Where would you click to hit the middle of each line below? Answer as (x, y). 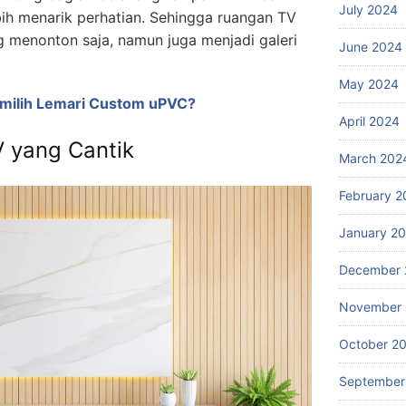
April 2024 (369, 121)
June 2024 (371, 46)
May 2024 (369, 83)
